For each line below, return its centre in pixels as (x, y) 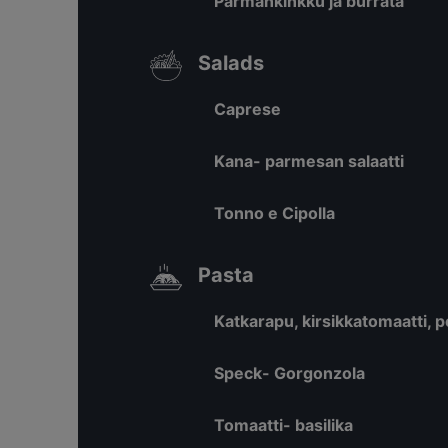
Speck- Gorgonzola (289, 373)
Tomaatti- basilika (283, 425)
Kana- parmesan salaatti (309, 161)
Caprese (247, 109)
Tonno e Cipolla (274, 213)
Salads (231, 63)
